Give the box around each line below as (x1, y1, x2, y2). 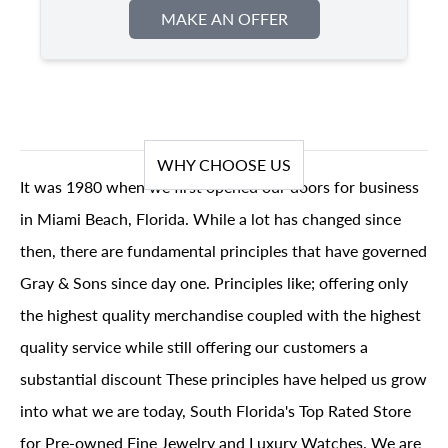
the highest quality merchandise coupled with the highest (20, 303, 421, 326)
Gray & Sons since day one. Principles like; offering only (20, 271, 408, 294)
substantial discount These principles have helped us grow (20, 367, 427, 390)
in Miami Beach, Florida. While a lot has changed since (20, 207, 401, 230)
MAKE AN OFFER (160, 7, 288, 30)
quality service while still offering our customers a (20, 335, 368, 358)
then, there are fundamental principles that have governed (20, 239, 427, 262)
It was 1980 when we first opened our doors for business (20, 175, 419, 198)
